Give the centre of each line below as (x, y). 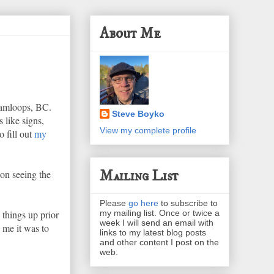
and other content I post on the (159, 242)
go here (143, 203)
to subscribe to (188, 203)
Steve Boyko (138, 114)
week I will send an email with (157, 222)
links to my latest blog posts (153, 232)
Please (114, 203)
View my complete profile (148, 131)
